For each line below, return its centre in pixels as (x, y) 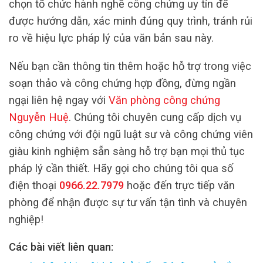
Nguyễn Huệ (39, 117)
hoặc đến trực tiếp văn (179, 185)
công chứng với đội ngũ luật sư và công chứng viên (131, 134)
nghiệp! (26, 219)
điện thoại (34, 185)
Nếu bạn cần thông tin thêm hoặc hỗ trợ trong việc (130, 66)
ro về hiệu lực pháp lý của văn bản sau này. (111, 38)
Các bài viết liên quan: (61, 247)
